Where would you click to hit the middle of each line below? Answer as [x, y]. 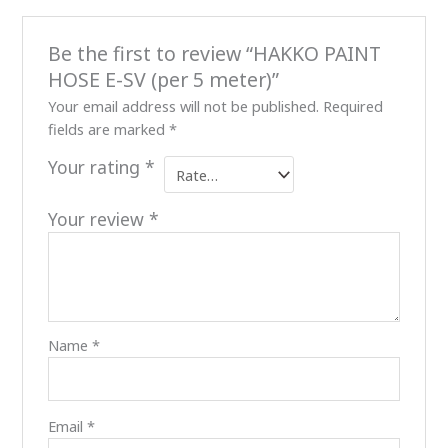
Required [352, 106]
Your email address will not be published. [183, 106]
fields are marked [108, 129]
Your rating [96, 167]
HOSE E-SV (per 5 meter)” [163, 80]
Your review [98, 218]
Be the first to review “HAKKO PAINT [214, 54]
